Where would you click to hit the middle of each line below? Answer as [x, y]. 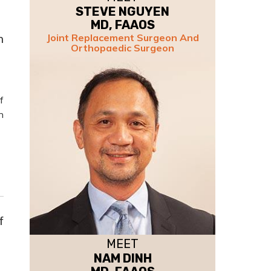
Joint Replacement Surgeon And [122, 38]
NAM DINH [122, 259]
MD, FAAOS [122, 25]
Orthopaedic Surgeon [122, 48]
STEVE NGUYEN [122, 11]
